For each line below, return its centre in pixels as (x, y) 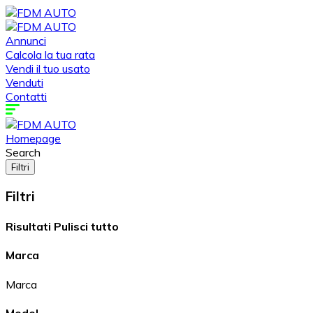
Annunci (26, 41)
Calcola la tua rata (50, 54)
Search (23, 152)
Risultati (30, 226)
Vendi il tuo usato (48, 68)
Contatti (26, 96)
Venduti (24, 82)
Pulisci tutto (86, 226)
